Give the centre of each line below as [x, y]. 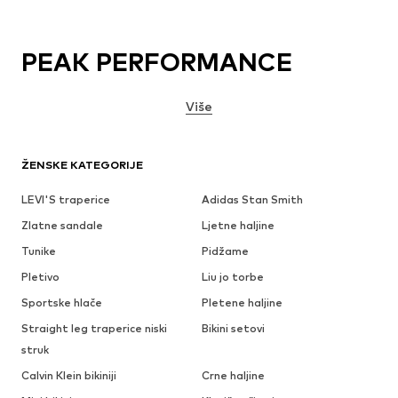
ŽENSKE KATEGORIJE [82, 165]
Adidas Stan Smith [252, 200]
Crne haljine [233, 376]
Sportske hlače [62, 303]
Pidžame [225, 251]
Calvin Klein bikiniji [69, 376]
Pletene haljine [242, 303]
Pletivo [40, 277]
